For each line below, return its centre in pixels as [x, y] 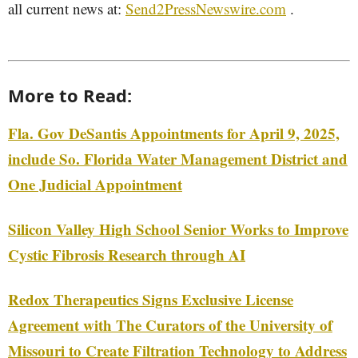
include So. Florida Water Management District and [178, 159]
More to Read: [70, 95]
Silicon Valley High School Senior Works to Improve [178, 229]
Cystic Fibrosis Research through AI [127, 255]
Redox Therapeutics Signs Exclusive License [151, 299]
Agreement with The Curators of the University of [170, 325]
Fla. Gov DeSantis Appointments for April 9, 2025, [174, 133]
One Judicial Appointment [95, 184]
